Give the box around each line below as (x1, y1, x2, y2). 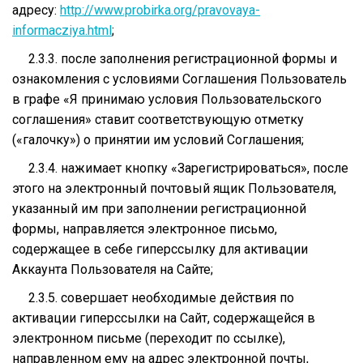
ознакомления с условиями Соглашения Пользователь (12, 70, 347, 87)
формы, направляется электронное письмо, (12, 220, 277, 237)
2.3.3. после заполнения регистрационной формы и (12, 50, 337, 66)
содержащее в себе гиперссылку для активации (12, 241, 308, 257)
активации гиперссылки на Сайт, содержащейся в (12, 310, 315, 326)
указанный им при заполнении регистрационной (12, 200, 306, 216)
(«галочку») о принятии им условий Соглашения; (12, 131, 304, 147)
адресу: (12, 2, 60, 18)
